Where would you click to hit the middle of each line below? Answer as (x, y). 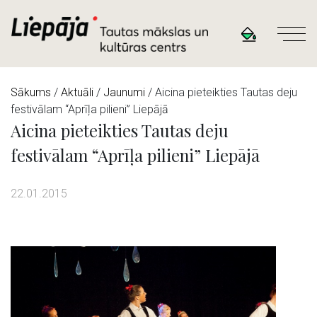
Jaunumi (124, 92)
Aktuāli (77, 92)
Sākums (31, 92)
